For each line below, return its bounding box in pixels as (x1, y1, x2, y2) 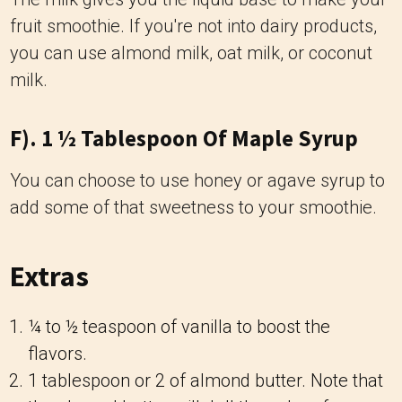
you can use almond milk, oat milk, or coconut (10, 42, 372, 64)
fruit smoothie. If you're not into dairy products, (10, 15, 377, 37)
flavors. (28, 343, 87, 364)
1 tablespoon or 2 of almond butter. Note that (28, 370, 383, 391)
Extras (10, 258, 89, 294)
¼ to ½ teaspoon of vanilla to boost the (28, 316, 330, 337)
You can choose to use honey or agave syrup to (10, 170, 385, 191)
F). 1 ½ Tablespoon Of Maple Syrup (10, 124, 358, 153)
